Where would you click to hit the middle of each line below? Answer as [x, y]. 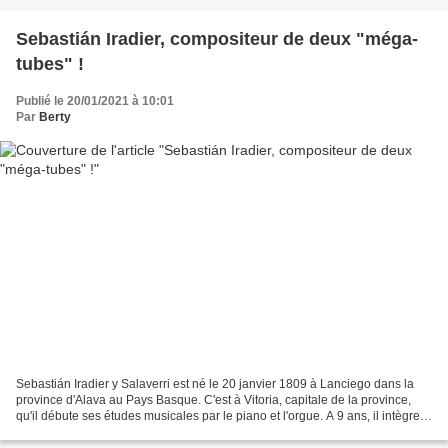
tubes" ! [50, 63]
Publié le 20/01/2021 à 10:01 [95, 100]
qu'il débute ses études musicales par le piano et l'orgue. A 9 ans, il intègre [218, 416]
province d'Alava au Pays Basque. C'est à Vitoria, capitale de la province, [213, 400]
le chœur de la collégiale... [87, 432]
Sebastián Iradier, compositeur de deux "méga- [217, 38]
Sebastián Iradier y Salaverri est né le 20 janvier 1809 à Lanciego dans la [215, 384]
